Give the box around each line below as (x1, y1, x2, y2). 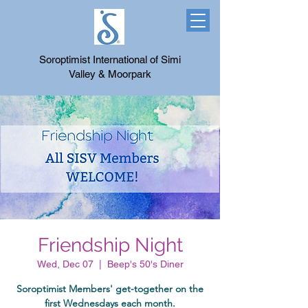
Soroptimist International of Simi (38, 54, 181, 65)
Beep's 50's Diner (107, 258, 184, 269)
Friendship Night (37, 234, 183, 256)
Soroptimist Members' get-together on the (16, 283, 203, 295)
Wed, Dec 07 (36, 258, 93, 269)
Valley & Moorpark (68, 68, 151, 80)
